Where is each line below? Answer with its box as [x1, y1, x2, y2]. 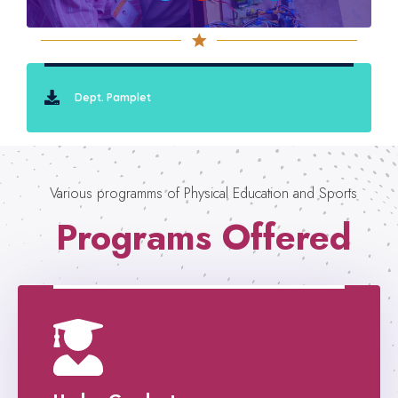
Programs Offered [55, 211, 352, 263]
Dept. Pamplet [75, 90, 152, 104]
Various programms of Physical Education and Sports [50, 182, 357, 203]
